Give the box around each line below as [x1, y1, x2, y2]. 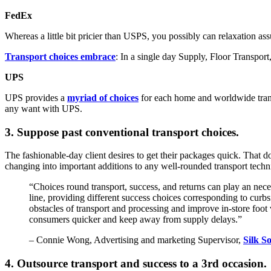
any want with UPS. [5, 103, 85, 114]
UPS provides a [5, 92, 67, 103]
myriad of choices [67, 92, 139, 103]
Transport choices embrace [5, 51, 116, 62]
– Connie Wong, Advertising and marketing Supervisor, [29, 235, 243, 246]
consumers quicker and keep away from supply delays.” [29, 214, 242, 225]
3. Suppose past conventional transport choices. [5, 125, 239, 139]
